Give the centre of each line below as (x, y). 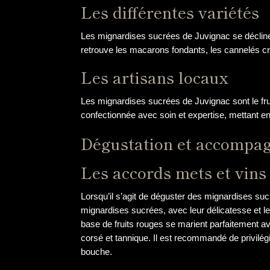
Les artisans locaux (155, 77)
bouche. (97, 251)
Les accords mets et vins (174, 172)
